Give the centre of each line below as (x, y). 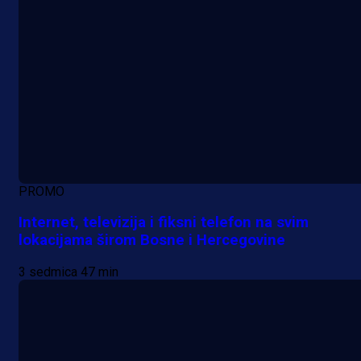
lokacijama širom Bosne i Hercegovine (152, 241)
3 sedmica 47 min (68, 272)
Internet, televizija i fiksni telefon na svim (164, 223)
